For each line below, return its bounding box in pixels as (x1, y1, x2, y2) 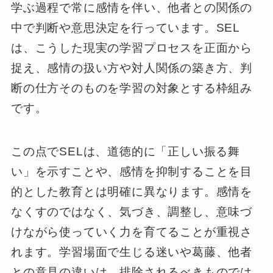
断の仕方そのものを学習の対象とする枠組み (10, 82, 253, 95)
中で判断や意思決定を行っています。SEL (10, 21, 241, 35)
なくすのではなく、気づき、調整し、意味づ (10, 205, 253, 219)
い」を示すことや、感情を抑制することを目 (10, 165, 253, 179)
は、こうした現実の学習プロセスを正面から (10, 41, 253, 55)
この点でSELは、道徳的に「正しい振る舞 (10, 145, 241, 158)
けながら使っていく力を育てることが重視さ (10, 225, 253, 239)
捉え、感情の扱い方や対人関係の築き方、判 (10, 62, 253, 75)
